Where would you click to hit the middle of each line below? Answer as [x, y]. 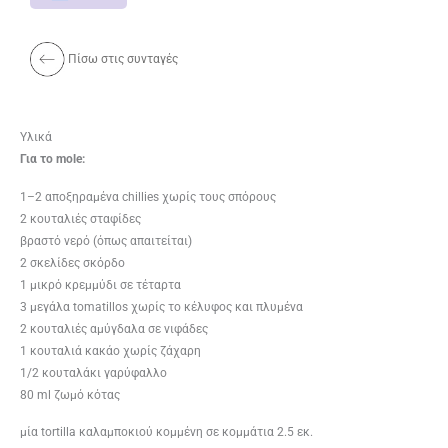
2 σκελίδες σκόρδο [72, 262]
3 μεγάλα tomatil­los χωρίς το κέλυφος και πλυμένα [161, 306]
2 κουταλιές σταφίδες [80, 218]
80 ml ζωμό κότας [70, 394]
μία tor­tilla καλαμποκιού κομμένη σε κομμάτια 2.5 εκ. [166, 431]
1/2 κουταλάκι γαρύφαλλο [93, 372]
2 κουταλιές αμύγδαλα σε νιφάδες [114, 328]
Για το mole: [52, 159]
